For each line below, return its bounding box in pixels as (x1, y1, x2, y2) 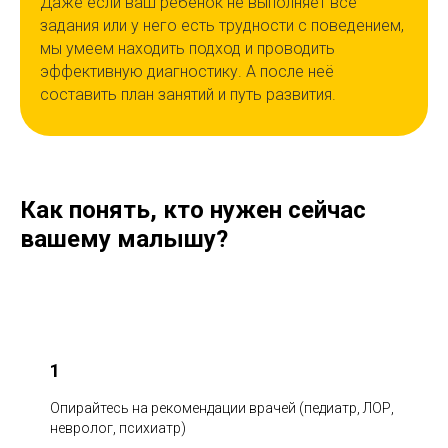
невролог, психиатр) (50, 420, 186, 437)
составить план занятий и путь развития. (40, 85, 336, 105)
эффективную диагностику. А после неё (40, 62, 334, 82)
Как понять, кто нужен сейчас (20, 196, 366, 225)
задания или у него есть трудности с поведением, (40, 16, 404, 36)
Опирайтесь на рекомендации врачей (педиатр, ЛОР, (50, 400, 394, 417)
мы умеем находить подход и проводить (40, 39, 335, 59)
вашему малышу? (20, 225, 228, 254)
